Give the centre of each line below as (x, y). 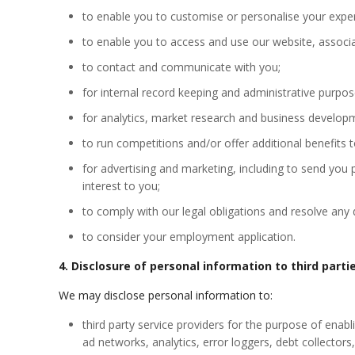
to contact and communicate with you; (182, 67)
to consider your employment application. (189, 237)
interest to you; (122, 186)
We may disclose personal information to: (166, 295)
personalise (271, 16)
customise (197, 16)
